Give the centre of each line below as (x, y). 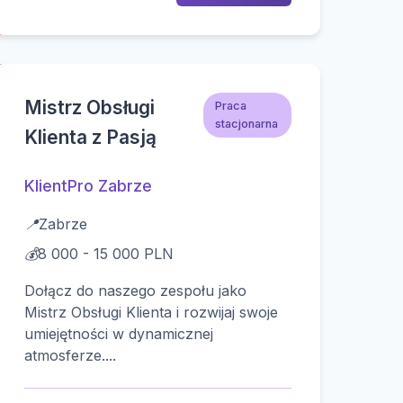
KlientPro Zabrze (88, 186)
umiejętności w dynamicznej (118, 334)
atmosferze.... (70, 356)
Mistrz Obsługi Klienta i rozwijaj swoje (151, 313)
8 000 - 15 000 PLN (105, 254)
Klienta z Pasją (90, 138)
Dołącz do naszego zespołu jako (135, 291)
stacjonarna (246, 123)
